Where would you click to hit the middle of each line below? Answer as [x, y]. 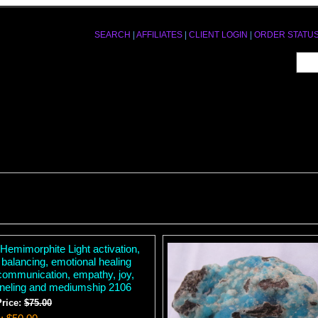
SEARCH [113, 35]
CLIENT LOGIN [218, 35]
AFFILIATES [159, 35]
